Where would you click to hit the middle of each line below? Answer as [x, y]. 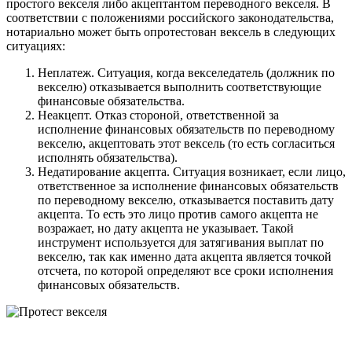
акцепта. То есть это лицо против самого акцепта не [178, 214]
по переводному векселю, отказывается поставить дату [186, 200]
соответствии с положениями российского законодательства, [170, 18]
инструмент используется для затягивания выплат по [181, 243]
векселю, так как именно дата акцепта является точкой [185, 257]
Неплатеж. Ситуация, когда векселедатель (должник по [186, 73]
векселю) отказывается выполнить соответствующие [180, 87]
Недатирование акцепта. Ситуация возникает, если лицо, [192, 172]
